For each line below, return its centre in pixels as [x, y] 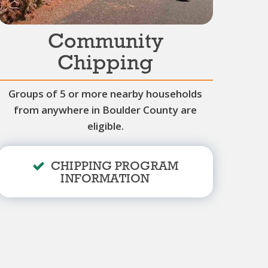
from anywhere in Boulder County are [105, 109]
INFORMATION [105, 179]
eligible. [105, 126]
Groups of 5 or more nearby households [105, 93]
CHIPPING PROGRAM [115, 166]
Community [105, 42]
